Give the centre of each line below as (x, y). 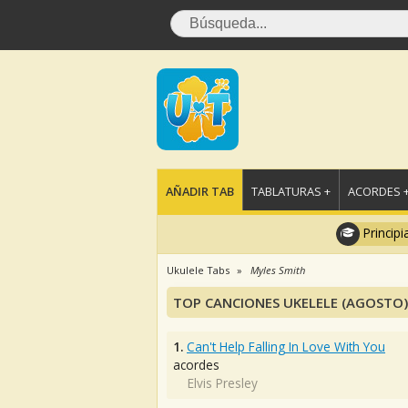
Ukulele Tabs (198, 270)
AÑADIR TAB (200, 191)
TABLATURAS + (291, 191)
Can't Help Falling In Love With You (286, 347)
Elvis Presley (223, 383)
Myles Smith (278, 270)
